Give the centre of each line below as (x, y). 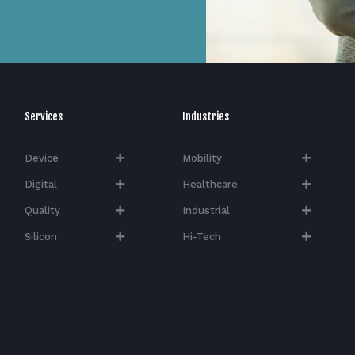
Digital (40, 184)
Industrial (206, 210)
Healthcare (210, 184)
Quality (42, 210)
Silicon (40, 236)
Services (43, 116)
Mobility (202, 158)
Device (41, 158)
